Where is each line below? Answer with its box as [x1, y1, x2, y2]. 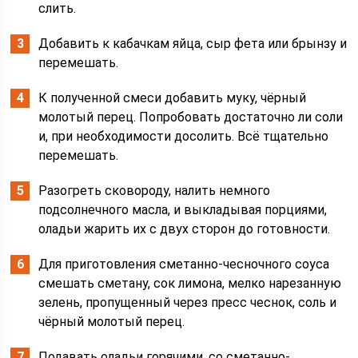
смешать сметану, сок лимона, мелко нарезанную [38, 276, 342, 292]
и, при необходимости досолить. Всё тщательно [38, 129, 329, 145]
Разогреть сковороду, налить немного [38, 183, 271, 199]
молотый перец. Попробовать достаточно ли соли [38, 109, 344, 125]
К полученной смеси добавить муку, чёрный [38, 90, 307, 106]
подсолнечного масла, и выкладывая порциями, [38, 202, 328, 218]
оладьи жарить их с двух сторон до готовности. [38, 221, 331, 237]
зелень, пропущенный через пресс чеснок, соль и [38, 295, 337, 311]
